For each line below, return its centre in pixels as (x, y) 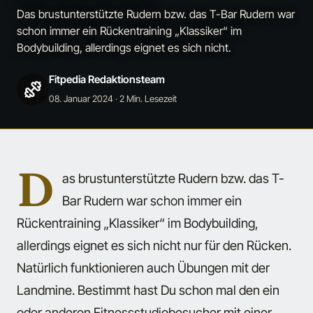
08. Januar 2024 (81, 99)
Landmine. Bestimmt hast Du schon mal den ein (148, 290)
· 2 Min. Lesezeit (145, 99)
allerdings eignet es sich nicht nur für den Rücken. (154, 246)
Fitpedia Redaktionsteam (107, 79)
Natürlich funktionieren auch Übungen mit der (143, 268)
